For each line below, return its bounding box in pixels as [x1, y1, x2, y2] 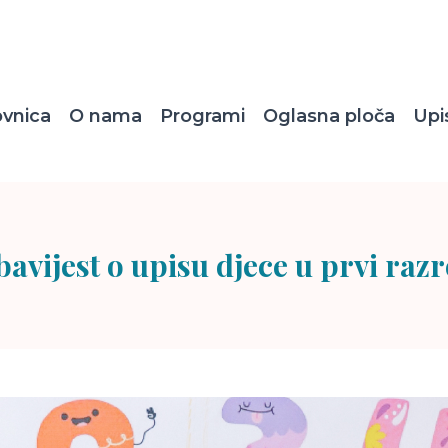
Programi [160, 105, 245, 127]
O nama [69, 105, 142, 127]
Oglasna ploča [263, 105, 395, 127]
